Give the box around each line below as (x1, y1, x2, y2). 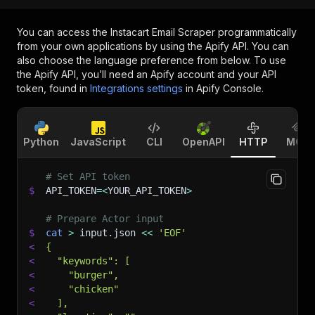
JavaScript (70, 136, 126, 148)
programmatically (215, 26, 297, 38)
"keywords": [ (46, 255, 130, 266)
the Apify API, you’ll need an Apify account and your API (17, 68, 276, 80)
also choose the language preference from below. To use (17, 54, 286, 66)
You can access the (17, 26, 110, 38)
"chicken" (46, 283, 119, 295)
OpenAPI (182, 136, 225, 148)
